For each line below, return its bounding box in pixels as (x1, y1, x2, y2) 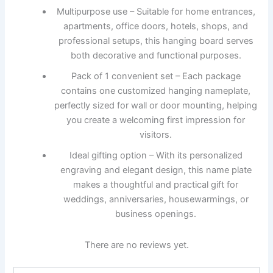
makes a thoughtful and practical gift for (73, 179, 239, 190)
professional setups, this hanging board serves (58, 35, 253, 46)
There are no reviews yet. (84, 239, 189, 251)
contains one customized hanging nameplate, (61, 85, 251, 96)
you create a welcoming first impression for (66, 114, 246, 126)
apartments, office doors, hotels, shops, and (63, 20, 249, 32)
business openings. (115, 208, 197, 219)
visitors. (140, 129, 172, 140)
